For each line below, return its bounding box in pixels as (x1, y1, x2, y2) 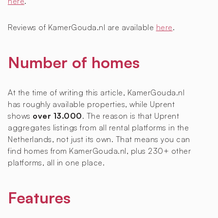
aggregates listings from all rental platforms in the (8, 123, 189, 133)
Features (8, 188, 71, 208)
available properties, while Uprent (53, 99, 175, 109)
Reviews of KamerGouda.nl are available (8, 22, 156, 33)
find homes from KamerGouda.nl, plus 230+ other (8, 146, 191, 156)
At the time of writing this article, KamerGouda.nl (8, 88, 184, 98)
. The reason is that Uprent (82, 111, 179, 121)
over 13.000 (33, 111, 82, 121)
